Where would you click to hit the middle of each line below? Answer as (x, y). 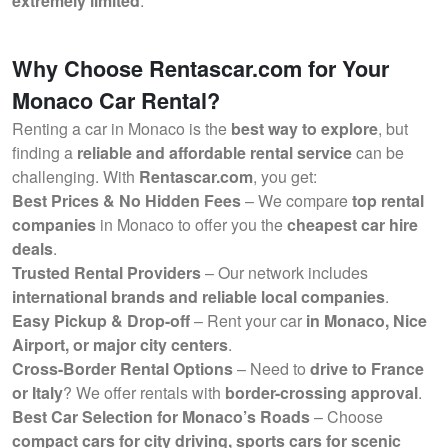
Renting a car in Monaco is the (121, 128)
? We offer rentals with (144, 392)
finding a (44, 152)
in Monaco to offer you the (191, 224)
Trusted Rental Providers (106, 272)
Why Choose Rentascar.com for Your (200, 68)
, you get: (285, 176)
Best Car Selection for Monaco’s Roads (161, 416)
